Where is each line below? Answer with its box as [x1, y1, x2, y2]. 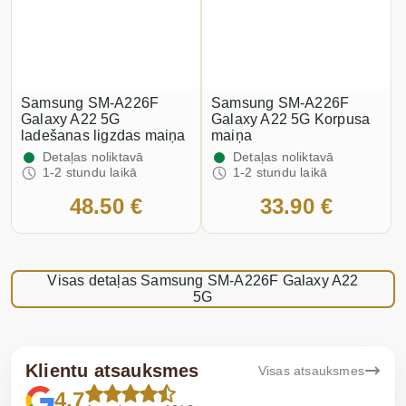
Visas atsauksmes [257, 363, 364, 378]
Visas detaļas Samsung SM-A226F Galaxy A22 [47, 273, 359, 288]
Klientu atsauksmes [25, 361, 199, 381]
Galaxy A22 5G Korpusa [211, 111, 371, 127]
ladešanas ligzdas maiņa [21, 128, 186, 143]
